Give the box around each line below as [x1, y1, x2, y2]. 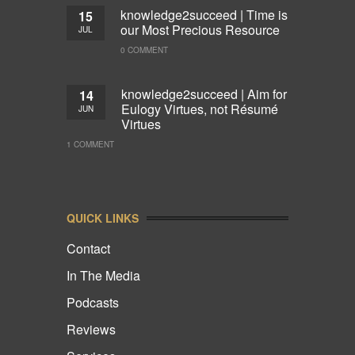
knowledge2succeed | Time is [120, 5, 288, 24]
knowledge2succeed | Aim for [121, 84, 287, 103]
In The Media [67, 265, 140, 284]
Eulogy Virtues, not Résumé [121, 99, 278, 118]
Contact [67, 239, 110, 258]
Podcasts [67, 292, 119, 311]
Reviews [67, 319, 116, 338]
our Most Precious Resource [120, 20, 280, 39]
